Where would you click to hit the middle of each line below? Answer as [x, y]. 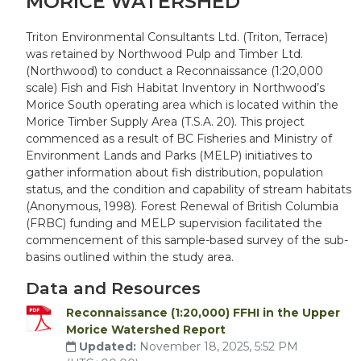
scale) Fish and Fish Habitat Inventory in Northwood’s [175, 88]
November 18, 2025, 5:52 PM [219, 346]
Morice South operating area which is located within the [182, 105]
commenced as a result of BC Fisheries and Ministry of [179, 139]
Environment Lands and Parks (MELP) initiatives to [169, 156]
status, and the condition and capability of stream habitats [189, 189]
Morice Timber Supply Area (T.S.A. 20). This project [165, 122]
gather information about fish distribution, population [174, 172]
